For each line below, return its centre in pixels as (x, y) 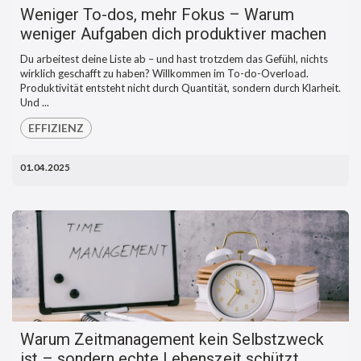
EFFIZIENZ (56, 128)
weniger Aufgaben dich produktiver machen (173, 34)
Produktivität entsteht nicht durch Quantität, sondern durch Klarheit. (180, 88)
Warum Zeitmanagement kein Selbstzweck (172, 340)
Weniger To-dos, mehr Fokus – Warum (157, 15)
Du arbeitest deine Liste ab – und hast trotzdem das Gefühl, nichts (174, 59)
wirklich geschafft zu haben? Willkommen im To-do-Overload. (164, 74)
